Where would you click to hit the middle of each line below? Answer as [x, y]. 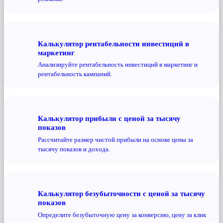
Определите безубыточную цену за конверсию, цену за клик [122, 215]
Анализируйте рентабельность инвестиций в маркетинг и [118, 65]
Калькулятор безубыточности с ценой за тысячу [121, 194]
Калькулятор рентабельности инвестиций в [113, 43]
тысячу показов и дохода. [74, 149]
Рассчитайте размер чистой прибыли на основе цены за [115, 139]
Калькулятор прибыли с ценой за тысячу [109, 118]
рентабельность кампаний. [75, 74]
